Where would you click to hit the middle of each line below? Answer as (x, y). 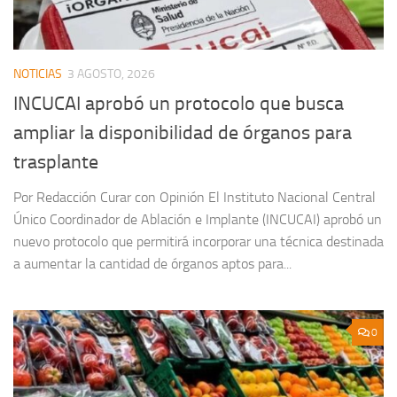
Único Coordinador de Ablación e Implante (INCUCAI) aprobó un (198, 219)
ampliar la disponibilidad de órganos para (183, 132)
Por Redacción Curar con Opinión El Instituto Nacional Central (195, 197)
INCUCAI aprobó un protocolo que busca (179, 103)
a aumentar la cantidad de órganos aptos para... (152, 263)
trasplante (56, 162)
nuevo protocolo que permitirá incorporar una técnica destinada (198, 241)
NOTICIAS (38, 74)
